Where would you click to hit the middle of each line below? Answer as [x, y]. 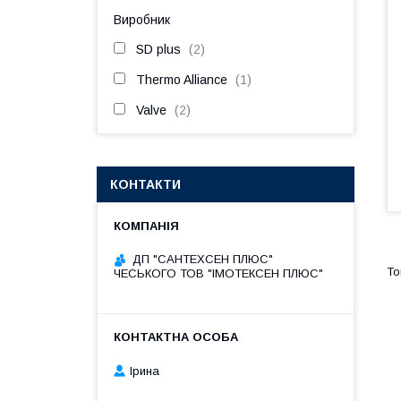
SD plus [158, 49]
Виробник [142, 20]
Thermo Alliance [182, 80]
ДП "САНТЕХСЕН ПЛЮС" [203, 259]
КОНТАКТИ [145, 184]
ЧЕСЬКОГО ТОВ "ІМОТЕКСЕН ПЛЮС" [218, 273]
